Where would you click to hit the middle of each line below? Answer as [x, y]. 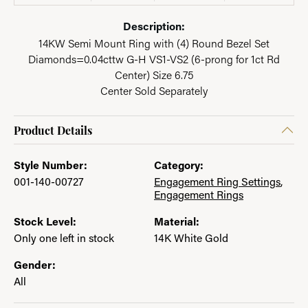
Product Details [53, 130]
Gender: [35, 264]
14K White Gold [191, 238]
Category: [179, 165]
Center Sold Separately [154, 91]
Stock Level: [45, 221]
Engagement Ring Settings [217, 181]
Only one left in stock [64, 238]
